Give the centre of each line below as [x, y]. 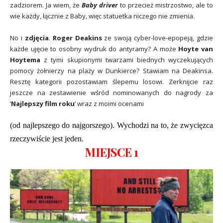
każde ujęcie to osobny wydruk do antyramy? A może [94, 49]
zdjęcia [37, 38]
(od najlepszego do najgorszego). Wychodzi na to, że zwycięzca [111, 125]
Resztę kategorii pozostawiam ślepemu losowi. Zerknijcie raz [111, 81]
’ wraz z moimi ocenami [109, 103]
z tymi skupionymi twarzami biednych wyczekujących [127, 59]
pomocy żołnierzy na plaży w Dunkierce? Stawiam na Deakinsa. [111, 70]
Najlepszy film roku [43, 103]
